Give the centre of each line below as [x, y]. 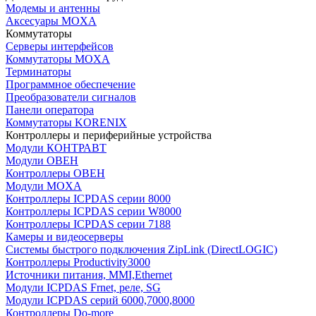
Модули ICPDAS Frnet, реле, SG [83, 288]
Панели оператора [50, 110]
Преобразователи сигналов [71, 97]
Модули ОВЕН [42, 161]
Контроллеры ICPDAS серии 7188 [88, 224]
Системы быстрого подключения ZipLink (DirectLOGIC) [141, 250]
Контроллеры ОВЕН [55, 174]
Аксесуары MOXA [51, 21]
